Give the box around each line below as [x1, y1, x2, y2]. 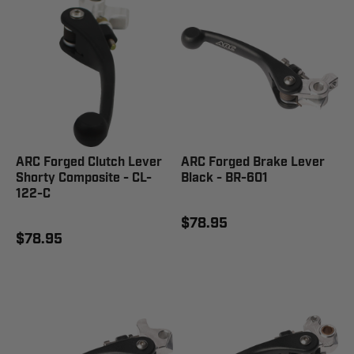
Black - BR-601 [181, 170, 268, 186]
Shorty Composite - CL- [16, 170, 152, 186]
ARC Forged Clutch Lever [16, 154, 162, 171]
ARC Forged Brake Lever [181, 154, 325, 171]
